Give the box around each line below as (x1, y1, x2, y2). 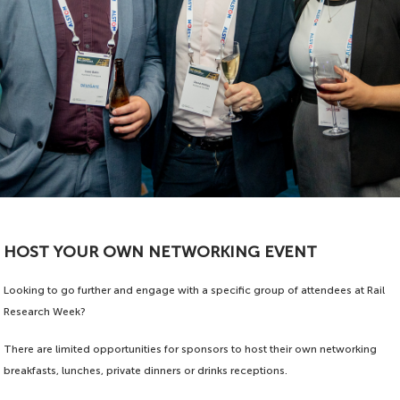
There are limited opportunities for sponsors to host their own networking (4, 343, 378, 356)
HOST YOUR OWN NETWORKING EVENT (4, 242, 318, 262)
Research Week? (4, 305, 87, 319)
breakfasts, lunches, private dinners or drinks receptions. (4, 364, 288, 378)
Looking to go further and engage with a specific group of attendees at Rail (4, 284, 386, 297)
